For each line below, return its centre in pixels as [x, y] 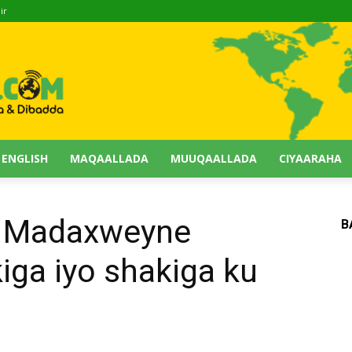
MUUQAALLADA [214, 158]
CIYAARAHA [310, 158]
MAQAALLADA [109, 158]
